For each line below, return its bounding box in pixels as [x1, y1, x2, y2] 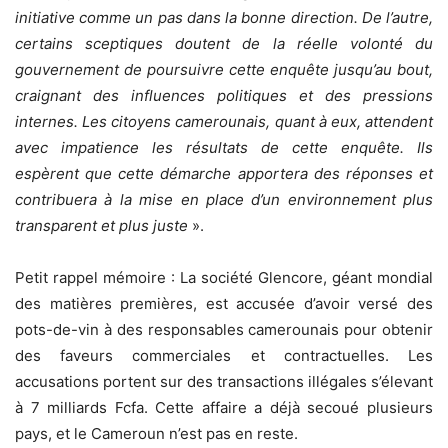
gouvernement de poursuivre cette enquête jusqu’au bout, [15, 60, 433, 80]
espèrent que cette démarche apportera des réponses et [15, 164, 433, 184]
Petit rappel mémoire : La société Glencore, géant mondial [15, 268, 433, 288]
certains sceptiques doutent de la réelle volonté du [15, 34, 433, 54]
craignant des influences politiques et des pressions [15, 86, 433, 106]
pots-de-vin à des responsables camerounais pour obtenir [15, 320, 433, 340]
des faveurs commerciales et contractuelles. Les [15, 346, 433, 366]
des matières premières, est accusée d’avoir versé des [15, 294, 433, 314]
